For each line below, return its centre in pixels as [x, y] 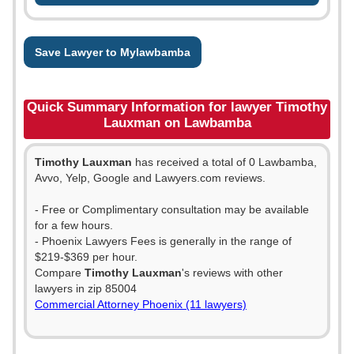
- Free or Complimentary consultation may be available [172, 209]
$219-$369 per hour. [86, 257]
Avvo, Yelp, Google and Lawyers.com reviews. [150, 178]
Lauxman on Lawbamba [177, 123]
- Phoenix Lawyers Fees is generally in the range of [163, 241]
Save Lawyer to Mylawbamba [113, 52]
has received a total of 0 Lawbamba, [224, 162]
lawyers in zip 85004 [86, 288]
